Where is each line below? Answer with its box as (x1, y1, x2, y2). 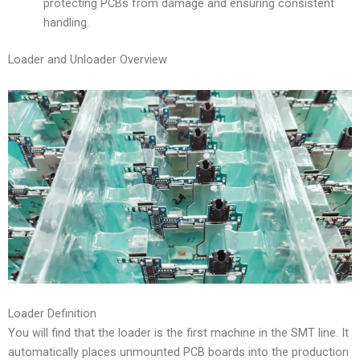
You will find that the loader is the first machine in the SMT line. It (8, 325, 349, 341)
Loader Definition (8, 306, 96, 321)
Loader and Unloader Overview (8, 52, 167, 67)
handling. (43, 15, 89, 31)
